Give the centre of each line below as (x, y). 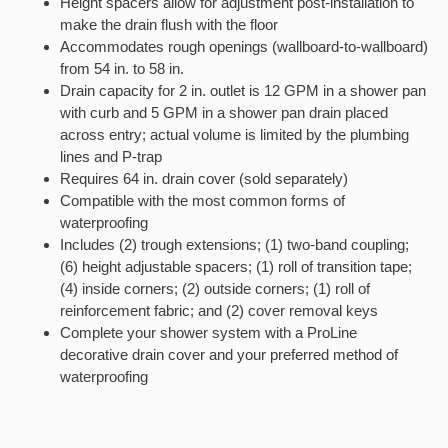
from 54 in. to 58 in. (122, 68)
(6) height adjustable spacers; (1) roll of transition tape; (236, 266)
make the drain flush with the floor (169, 24)
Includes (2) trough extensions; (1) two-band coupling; (234, 244)
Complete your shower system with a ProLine (208, 332)
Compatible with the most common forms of (202, 200)
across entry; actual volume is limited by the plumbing (234, 134)
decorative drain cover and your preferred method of (229, 354)
